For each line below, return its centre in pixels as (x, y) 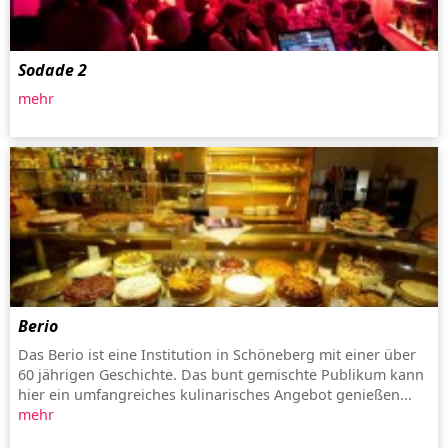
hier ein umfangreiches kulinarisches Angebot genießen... (215, 394)
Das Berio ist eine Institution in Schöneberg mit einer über (217, 354)
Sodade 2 (52, 69)
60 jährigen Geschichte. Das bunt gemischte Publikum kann (221, 374)
